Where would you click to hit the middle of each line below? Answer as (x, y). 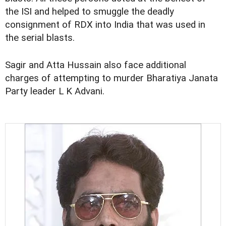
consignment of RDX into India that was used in (105, 25)
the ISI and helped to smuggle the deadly (90, 12)
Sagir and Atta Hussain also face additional (96, 65)
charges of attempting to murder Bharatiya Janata (111, 78)
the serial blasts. (40, 38)
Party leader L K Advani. (55, 92)
